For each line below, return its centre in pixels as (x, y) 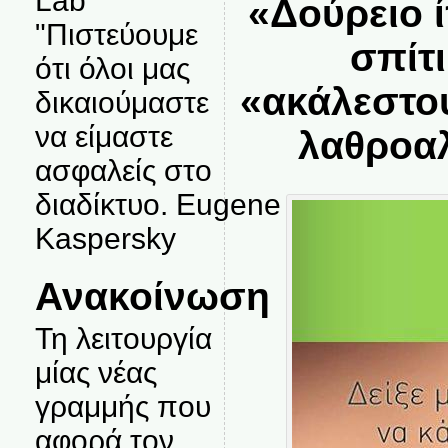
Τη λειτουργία (123, 338)
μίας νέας (95, 372)
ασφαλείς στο (123, 170)
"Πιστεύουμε (116, 34)
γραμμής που (122, 406)
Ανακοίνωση (152, 296)
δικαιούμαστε (121, 102)
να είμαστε (103, 136)
